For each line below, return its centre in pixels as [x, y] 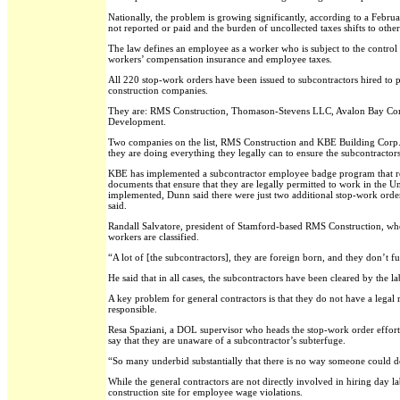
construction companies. [158, 90]
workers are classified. [154, 237]
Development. [137, 121]
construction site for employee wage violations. [205, 392]
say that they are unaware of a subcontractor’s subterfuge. [227, 340]
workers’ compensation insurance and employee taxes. [220, 59]
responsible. [133, 309]
